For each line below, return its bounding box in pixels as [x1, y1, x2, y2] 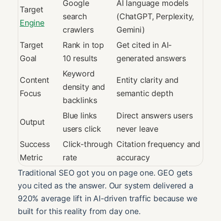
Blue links [63, 110, 97, 120]
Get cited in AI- [116, 39, 172, 50]
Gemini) [116, 24, 145, 35]
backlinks [63, 95, 97, 105]
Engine [20, 17, 44, 28]
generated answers [116, 53, 186, 63]
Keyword [63, 68, 95, 78]
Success [20, 139, 50, 149]
